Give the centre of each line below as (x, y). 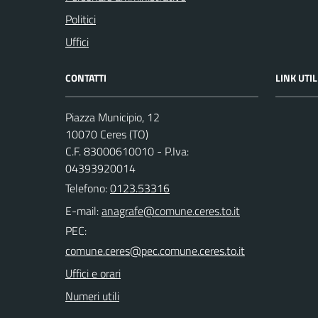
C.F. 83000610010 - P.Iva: (127, 152)
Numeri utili (92, 296)
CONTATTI (86, 78)
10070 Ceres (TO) (107, 135)
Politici (81, 20)
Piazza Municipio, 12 (113, 117)
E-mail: (82, 211)
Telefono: (88, 188)
